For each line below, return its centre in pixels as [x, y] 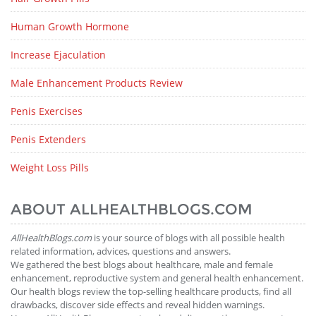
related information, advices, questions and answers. [121, 251]
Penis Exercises [47, 111]
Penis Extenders [48, 139]
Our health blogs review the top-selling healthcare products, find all [151, 291]
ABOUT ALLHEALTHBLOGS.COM [132, 209]
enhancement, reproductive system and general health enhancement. [157, 278]
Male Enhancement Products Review [97, 83]
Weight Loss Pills [50, 168]
